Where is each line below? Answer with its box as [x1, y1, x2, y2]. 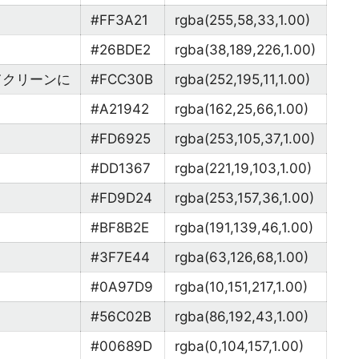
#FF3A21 [91, 12, 148, 28]
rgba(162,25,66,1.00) [175, 101, 309, 117]
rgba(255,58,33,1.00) [175, 12, 310, 28]
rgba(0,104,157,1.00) [175, 338, 304, 354]
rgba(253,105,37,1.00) [175, 131, 315, 147]
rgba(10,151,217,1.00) [175, 279, 308, 295]
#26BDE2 [91, 42, 151, 58]
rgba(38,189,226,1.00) [175, 42, 316, 58]
